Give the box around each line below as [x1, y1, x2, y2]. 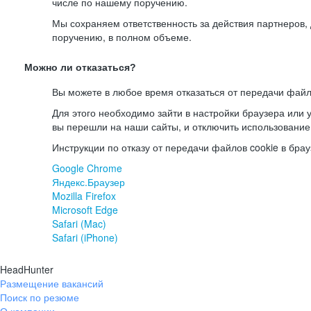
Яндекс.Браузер [52, 175, 125, 189]
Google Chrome [52, 161, 122, 175]
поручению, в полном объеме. [52, 30, 192, 44]
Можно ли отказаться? [24, 62, 136, 73]
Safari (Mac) [52, 217, 106, 230]
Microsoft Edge [52, 203, 118, 217]
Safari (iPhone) [52, 230, 118, 244]
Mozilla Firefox [52, 189, 116, 203]
